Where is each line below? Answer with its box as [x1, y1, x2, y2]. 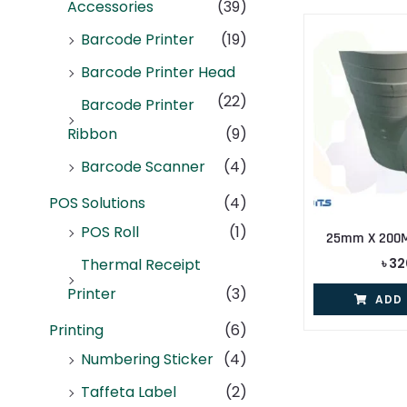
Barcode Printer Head [81, 62, 235, 84]
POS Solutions [49, 193, 145, 214]
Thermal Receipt [81, 254, 201, 276]
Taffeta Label [81, 382, 176, 403]
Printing [49, 320, 104, 342]
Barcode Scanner [81, 156, 205, 178]
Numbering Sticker [81, 349, 213, 371]
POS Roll [81, 222, 139, 243]
